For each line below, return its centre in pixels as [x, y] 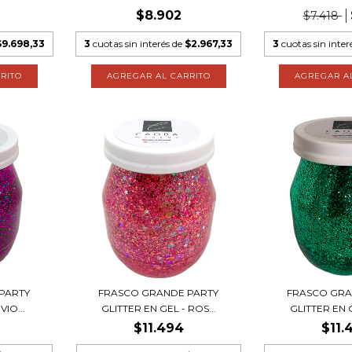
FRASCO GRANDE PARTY [159, 293]
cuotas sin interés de [139, 44]
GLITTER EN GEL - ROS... [158, 309]
